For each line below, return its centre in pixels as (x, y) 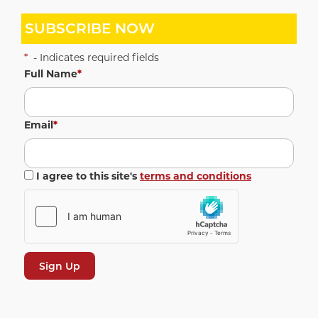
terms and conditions (196, 176)
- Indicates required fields (95, 57)
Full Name (51, 73)
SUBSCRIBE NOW (89, 29)
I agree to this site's (87, 176)
